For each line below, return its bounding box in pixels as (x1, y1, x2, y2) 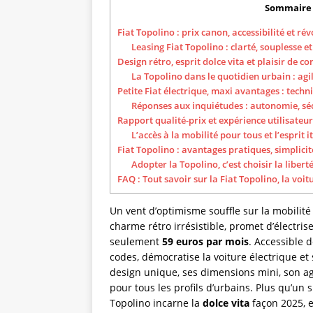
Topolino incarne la (110, 296, 203, 310)
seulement (110, 234, 162, 248)
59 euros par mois (162, 234, 249, 248)
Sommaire (265, 1, 312, 15)
